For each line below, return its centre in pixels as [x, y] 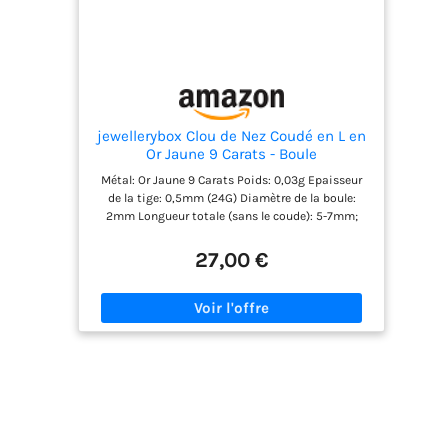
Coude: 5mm [232, 234]
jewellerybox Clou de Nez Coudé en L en [232, 136]
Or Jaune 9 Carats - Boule [232, 154]
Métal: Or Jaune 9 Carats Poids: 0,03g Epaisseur [232, 180]
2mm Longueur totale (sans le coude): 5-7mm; [231, 216]
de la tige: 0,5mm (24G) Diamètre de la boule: [231, 198]
